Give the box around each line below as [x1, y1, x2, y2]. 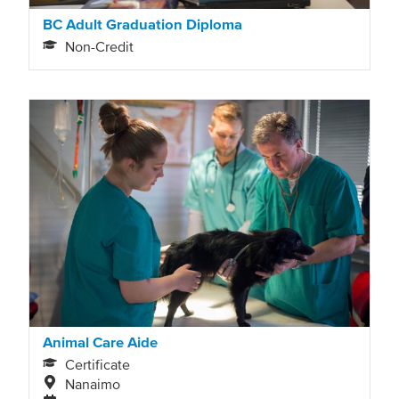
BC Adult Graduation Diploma [43, 15, 242, 32]
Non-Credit [65, 38, 134, 54]
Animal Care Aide [43, 333, 158, 350]
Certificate [65, 356, 131, 373]
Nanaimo [65, 376, 121, 393]
